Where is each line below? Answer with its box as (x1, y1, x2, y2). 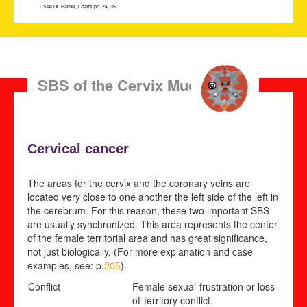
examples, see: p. (27, 258, 104, 272)
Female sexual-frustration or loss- (132, 279, 278, 293)
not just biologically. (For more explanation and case (27, 244, 253, 258)
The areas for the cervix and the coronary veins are (27, 175, 250, 190)
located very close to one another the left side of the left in (27, 189, 278, 204)
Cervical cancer (27, 140, 129, 156)
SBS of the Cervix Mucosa (38, 73, 222, 96)
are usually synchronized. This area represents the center (27, 217, 278, 231)
